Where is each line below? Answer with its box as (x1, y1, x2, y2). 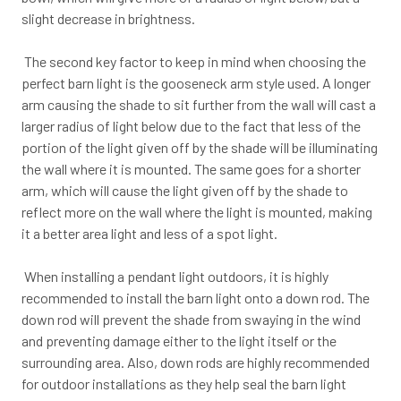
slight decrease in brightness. (21, 9, 195, 27)
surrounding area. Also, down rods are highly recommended (21, 353, 370, 371)
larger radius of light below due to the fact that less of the (21, 116, 361, 134)
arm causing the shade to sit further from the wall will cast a (21, 95, 376, 113)
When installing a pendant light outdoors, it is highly (21, 267, 328, 285)
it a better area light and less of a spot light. (21, 224, 277, 242)
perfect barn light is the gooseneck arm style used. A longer (21, 73, 371, 91)
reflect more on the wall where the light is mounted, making (21, 202, 372, 220)
